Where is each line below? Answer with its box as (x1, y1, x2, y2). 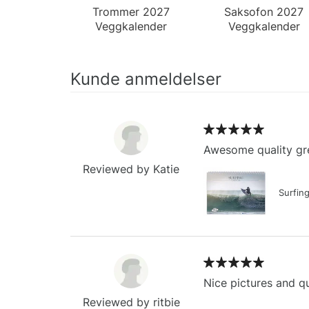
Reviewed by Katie (83, 161, 180, 176)
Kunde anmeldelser (70, 68, 221, 89)
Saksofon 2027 (224, 4, 304, 19)
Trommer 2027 (92, 4, 170, 19)
